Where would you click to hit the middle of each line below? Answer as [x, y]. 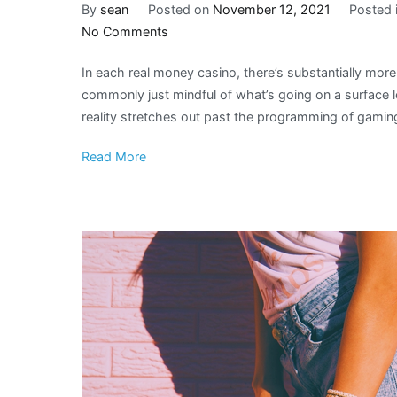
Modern [191, 74]
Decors [189, 207]
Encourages [203, 119]
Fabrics [189, 141]
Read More [114, 157]
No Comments [125, 31]
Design [188, 97]
